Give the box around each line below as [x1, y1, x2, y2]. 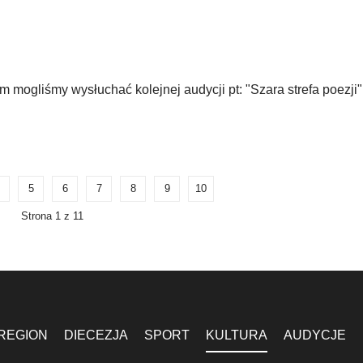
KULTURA [206, 328, 267, 342]
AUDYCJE [284, 328, 346, 342]
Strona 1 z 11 [20, 210, 83, 222]
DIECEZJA [64, 328, 128, 342]
